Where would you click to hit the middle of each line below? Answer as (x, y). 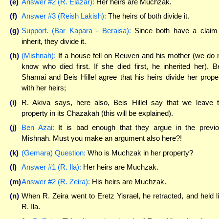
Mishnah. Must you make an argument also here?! (102, 138)
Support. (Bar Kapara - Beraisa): (76, 30)
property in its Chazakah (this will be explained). (97, 113)
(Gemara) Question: (54, 153)
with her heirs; (44, 88)
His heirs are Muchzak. (128, 181)
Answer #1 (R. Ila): (51, 167)
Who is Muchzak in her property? (139, 153)
